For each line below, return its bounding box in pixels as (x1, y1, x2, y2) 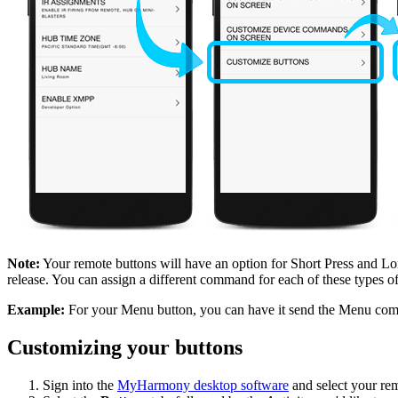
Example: (7, 302, 65, 318)
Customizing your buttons (7, 336, 243, 360)
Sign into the (43, 378, 117, 394)
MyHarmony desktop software (117, 378, 289, 394)
